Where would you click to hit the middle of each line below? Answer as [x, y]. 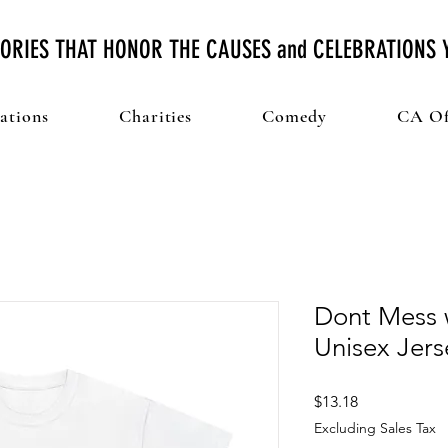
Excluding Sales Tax [375, 427]
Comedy [294, 115]
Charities [156, 115]
